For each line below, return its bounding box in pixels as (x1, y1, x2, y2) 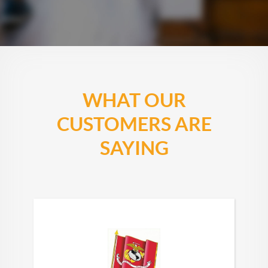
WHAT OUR (82, 89, 186, 111)
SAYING (99, 136, 169, 159)
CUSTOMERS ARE (56, 112, 212, 135)
